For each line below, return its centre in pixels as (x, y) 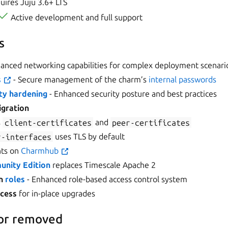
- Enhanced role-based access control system (106, 179)
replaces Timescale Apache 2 (103, 165)
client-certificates (48, 122)
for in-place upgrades (56, 194)
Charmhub (41, 151)
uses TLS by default (89, 137)
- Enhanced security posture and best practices (132, 94)
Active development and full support (76, 18)
